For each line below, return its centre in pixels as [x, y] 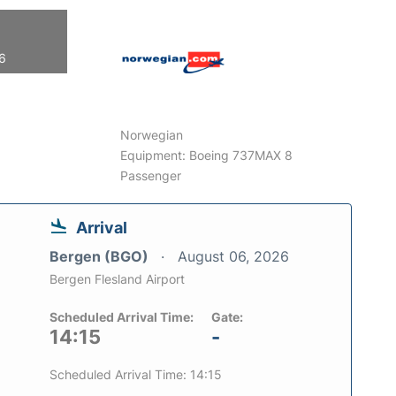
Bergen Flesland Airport [117, 278]
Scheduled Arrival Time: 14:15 [136, 374]
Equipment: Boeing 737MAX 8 [207, 155]
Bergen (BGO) [101, 256]
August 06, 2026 [233, 256]
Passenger [151, 175]
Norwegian [152, 134]
